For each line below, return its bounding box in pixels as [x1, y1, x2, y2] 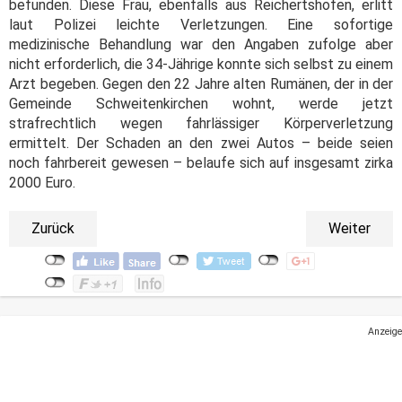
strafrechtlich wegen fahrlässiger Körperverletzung [9, 114, 393, 132]
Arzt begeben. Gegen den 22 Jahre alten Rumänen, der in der [9, 74, 393, 92]
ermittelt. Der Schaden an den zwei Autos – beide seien [9, 134, 393, 152]
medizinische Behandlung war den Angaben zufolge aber [9, 35, 393, 53]
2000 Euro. [9, 173, 75, 191]
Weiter [328, 219, 371, 237]
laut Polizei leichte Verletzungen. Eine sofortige [9, 15, 393, 33]
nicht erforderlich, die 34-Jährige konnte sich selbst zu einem [9, 55, 393, 73]
